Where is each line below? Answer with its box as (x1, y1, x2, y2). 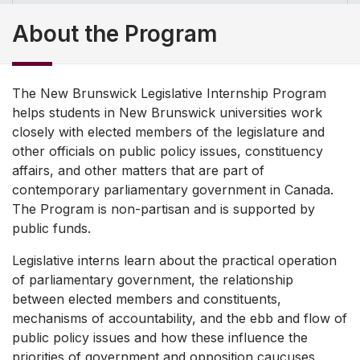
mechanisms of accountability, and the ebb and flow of (12, 310, 347, 327)
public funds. (12, 220, 91, 237)
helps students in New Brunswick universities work (12, 104, 322, 121)
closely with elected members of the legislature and (12, 124, 325, 141)
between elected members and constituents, (12, 291, 281, 308)
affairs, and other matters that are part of (12, 162, 264, 179)
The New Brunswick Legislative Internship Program (12, 85, 326, 102)
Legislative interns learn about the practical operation (12, 252, 337, 269)
